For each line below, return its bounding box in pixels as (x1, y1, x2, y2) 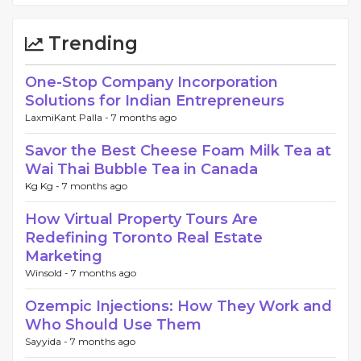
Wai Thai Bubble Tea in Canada (25, 160, 258, 178)
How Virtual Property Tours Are (25, 210, 258, 228)
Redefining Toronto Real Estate (25, 229, 263, 247)
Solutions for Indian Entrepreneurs (25, 92, 284, 110)
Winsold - (25, 267, 71, 279)
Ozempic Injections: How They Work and (25, 297, 332, 315)
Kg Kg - (25, 180, 62, 192)
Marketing (25, 247, 102, 265)
